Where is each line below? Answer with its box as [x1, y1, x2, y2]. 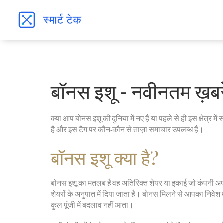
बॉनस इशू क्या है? [51, 145, 159, 169]
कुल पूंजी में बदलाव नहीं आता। [51, 200, 134, 209]
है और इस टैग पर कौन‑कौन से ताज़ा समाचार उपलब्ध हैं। [51, 124, 204, 134]
